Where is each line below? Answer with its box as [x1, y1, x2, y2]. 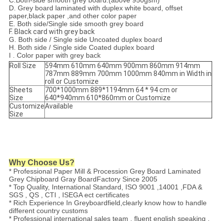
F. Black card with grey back [8, 28, 95, 36]
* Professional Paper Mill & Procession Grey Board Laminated [8, 167, 201, 176]
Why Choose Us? [8, 158, 74, 167]
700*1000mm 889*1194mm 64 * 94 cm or [44, 86, 178, 94]
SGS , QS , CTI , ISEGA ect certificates [8, 191, 129, 199]
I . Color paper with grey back [8, 51, 101, 60]
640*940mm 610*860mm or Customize [44, 94, 171, 102]
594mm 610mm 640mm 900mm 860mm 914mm [44, 62, 200, 70]
